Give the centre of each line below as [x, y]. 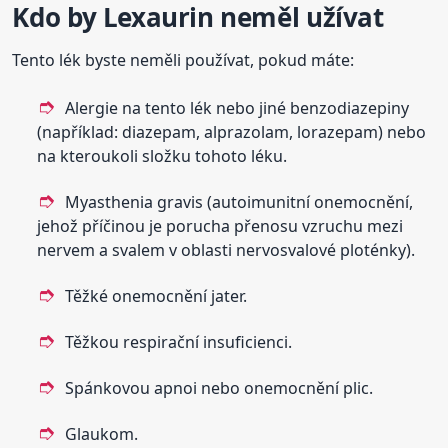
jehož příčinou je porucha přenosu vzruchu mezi [220, 226]
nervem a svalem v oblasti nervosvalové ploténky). [226, 250]
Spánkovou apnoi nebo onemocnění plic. [219, 388]
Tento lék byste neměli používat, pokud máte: [183, 60]
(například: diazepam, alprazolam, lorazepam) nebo [232, 132]
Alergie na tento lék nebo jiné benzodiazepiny [237, 108]
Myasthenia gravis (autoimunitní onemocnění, [239, 202]
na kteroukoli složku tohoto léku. [162, 156]
